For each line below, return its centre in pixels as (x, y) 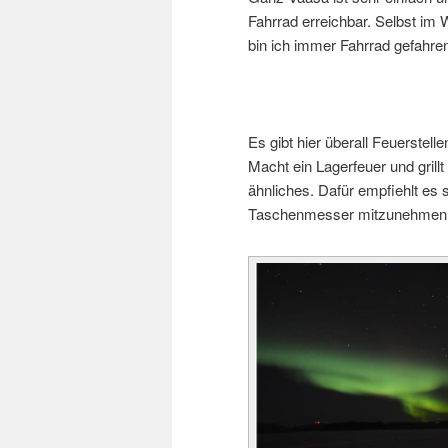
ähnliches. (283, 190)
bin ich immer (294, 45)
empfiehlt (388, 190)
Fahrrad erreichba (305, 21)
